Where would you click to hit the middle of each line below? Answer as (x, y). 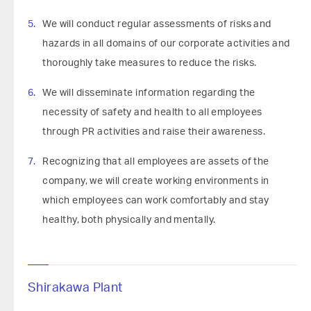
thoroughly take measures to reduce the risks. (150, 63)
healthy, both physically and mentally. (129, 220)
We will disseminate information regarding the (149, 93)
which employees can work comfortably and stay (156, 201)
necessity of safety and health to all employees (152, 112)
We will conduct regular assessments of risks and (157, 24)
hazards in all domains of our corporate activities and (166, 44)
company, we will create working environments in (156, 181)
